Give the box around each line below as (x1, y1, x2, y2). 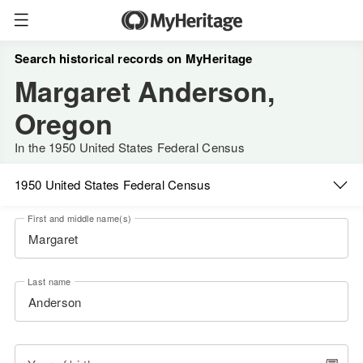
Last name (28, 275, 71, 288)
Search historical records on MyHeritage (15, 49, 253, 67)
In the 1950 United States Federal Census (15, 139, 245, 156)
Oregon (15, 104, 113, 143)
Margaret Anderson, (15, 71, 275, 110)
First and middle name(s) (28, 211, 132, 224)
